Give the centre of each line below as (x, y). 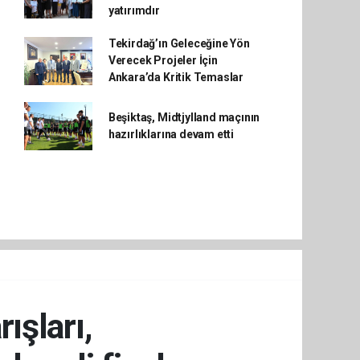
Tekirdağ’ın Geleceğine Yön (179, 43)
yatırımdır (134, 10)
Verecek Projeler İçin (163, 60)
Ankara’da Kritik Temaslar (176, 77)
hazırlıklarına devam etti (171, 134)
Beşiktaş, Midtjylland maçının (184, 117)
